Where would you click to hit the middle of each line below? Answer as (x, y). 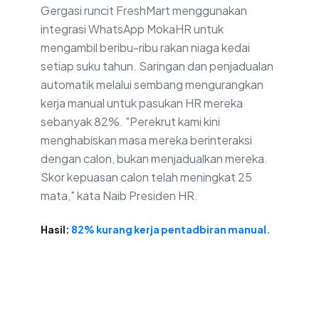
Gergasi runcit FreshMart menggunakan (144, 11)
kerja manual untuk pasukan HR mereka (142, 103)
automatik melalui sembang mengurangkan (152, 85)
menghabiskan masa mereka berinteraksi (146, 140)
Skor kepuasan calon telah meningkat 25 (146, 177)
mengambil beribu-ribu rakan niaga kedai (145, 48)
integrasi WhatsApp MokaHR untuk (132, 29)
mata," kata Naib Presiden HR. (119, 196)
